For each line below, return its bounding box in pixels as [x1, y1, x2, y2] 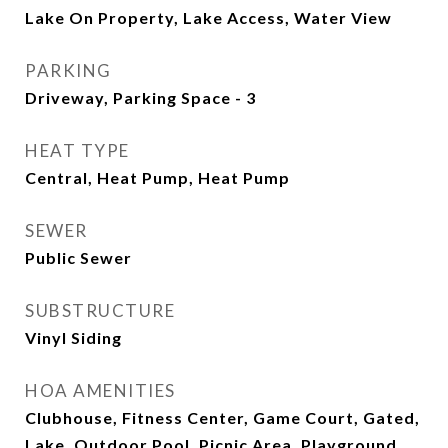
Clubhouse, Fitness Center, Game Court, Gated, [25, 408, 420, 427]
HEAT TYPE [25, 140, 130, 161]
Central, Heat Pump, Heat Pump [25, 168, 290, 187]
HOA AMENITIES [25, 380, 176, 401]
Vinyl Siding [25, 328, 122, 347]
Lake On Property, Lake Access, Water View [25, 8, 392, 27]
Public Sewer [25, 248, 132, 267]
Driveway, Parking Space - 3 [25, 88, 256, 107]
